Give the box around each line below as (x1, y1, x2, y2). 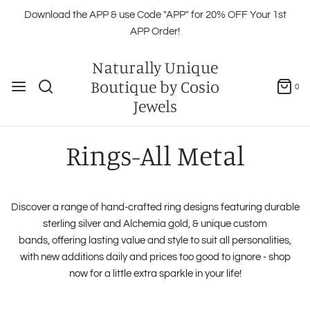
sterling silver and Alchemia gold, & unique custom (43, 219, 267, 229)
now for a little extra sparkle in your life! (69, 268, 241, 279)
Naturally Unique (92, 57, 218, 77)
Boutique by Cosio (91, 76, 219, 97)
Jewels (133, 95, 177, 116)
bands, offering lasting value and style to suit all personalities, (19, 235, 291, 246)
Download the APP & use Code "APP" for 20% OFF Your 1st (24, 10, 286, 20)
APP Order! (130, 26, 180, 37)
